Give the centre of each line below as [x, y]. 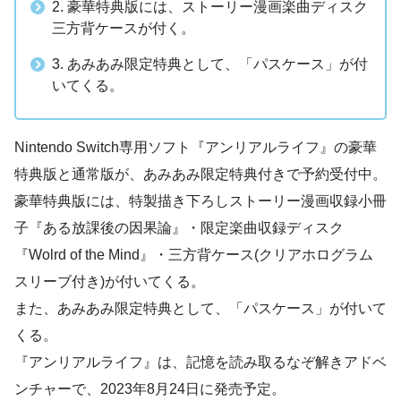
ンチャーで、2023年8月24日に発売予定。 [150, 389]
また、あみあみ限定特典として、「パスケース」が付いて [200, 309]
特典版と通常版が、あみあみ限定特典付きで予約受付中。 [200, 175]
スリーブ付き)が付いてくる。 [110, 282]
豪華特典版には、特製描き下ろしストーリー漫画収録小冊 [200, 201]
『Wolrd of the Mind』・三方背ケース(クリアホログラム [194, 255]
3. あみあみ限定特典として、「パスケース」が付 [210, 64]
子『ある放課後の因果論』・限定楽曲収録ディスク [179, 228]
